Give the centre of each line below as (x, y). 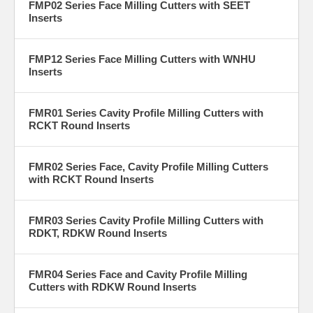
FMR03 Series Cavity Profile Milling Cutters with (146, 220)
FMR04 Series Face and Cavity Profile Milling (138, 274)
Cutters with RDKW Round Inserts (112, 286)
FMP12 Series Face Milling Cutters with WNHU (142, 59)
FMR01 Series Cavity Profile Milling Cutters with (146, 112)
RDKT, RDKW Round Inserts (98, 233)
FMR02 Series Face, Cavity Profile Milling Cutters (148, 166)
